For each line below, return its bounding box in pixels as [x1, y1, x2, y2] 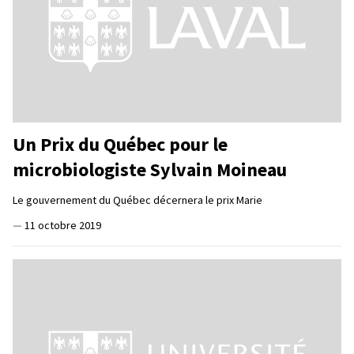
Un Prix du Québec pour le [13, 131, 228, 156]
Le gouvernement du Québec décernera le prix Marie [13, 192, 262, 207]
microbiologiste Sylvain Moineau [13, 156, 287, 182]
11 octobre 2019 [24, 217, 101, 232]
